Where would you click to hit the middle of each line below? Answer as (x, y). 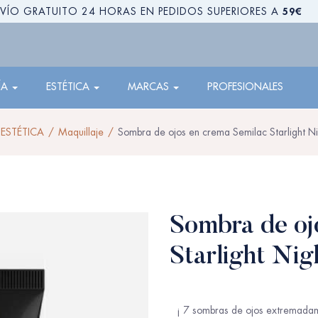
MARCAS (150, 87)
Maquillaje (81, 132)
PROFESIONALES (245, 87)
